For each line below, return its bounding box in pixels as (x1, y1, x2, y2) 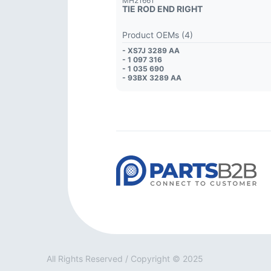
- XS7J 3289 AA (122, 46, 180, 55)
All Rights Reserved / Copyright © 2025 (47, 253, 203, 264)
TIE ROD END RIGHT (122, 4, 203, 14)
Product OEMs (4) (122, 30, 193, 40)
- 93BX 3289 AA (122, 73, 181, 82)
